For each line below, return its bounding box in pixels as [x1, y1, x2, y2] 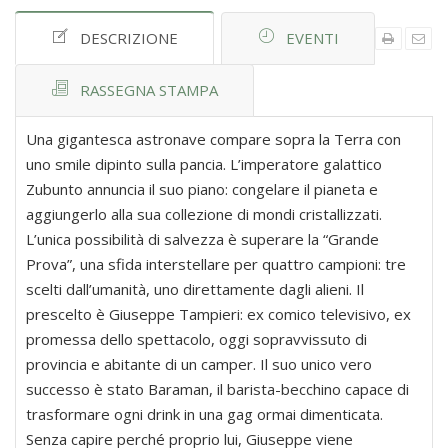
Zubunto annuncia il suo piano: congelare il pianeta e [26, 179, 378, 200]
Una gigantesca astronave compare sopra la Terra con [26, 129, 401, 150]
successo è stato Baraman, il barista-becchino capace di [26, 379, 409, 400]
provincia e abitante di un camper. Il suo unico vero [26, 354, 372, 375]
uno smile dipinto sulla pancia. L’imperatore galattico [26, 154, 382, 175]
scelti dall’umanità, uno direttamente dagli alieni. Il [26, 279, 364, 300]
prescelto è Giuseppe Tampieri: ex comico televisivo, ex [26, 304, 411, 325]
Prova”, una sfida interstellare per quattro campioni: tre [26, 254, 406, 275]
